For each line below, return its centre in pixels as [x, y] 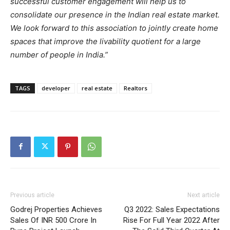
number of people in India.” [59, 54]
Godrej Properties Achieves [56, 209]
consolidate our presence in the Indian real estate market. [115, 14]
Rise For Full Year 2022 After [171, 220]
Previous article [32, 195]
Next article [204, 195]
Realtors [136, 88]
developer [56, 88]
